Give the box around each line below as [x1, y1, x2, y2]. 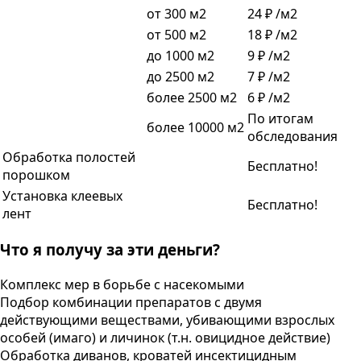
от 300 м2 [147, 4, 206, 23]
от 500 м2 [147, 25, 206, 44]
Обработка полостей [2, 147, 135, 166]
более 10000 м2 [147, 118, 244, 136]
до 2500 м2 [147, 67, 214, 85]
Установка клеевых [2, 186, 122, 205]
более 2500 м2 [147, 88, 237, 106]
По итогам [247, 109, 313, 127]
